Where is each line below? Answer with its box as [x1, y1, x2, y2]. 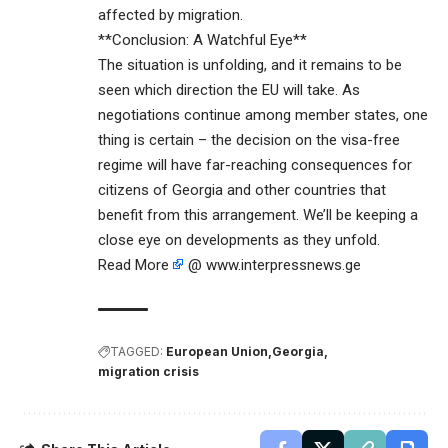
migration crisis [98, 363, 199, 379]
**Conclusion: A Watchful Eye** [98, 30, 307, 49]
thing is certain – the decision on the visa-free [98, 130, 400, 149]
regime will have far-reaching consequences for [98, 155, 412, 174]
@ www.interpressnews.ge [184, 255, 361, 274]
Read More [98, 255, 169, 274]
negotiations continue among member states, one [98, 105, 428, 124]
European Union [166, 343, 268, 359]
